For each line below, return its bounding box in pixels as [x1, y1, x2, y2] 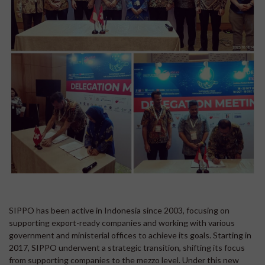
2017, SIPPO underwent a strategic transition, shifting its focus [9, 243, 245, 253]
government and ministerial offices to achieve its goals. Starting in [9, 230, 251, 240]
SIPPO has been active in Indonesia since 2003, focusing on [9, 205, 230, 215]
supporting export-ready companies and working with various [9, 218, 235, 228]
